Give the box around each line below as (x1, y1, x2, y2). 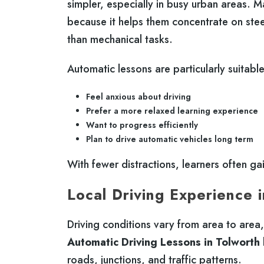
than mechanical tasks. (67, 31, 173, 47)
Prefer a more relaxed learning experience (86, 104, 258, 117)
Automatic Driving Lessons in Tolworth (67, 234, 260, 250)
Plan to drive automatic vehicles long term (86, 133, 253, 145)
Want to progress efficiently (86, 118, 198, 131)
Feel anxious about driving (86, 90, 191, 103)
